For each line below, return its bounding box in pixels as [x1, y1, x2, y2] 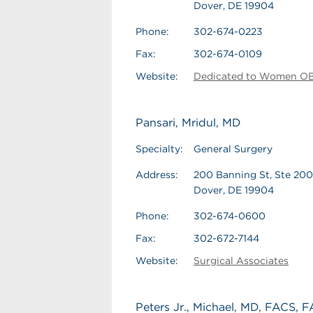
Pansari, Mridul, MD [136, 116, 241, 129]
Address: [136, 169, 178, 180]
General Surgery [194, 143, 272, 154]
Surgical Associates [194, 255, 289, 266]
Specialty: [136, 143, 183, 154]
